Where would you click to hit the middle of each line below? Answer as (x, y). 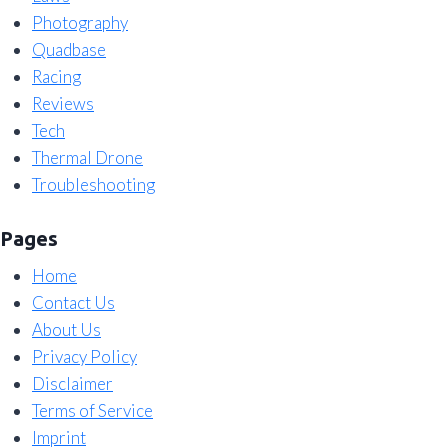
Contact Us (73, 302)
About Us (66, 329)
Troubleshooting (93, 185)
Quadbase (69, 50)
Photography (80, 23)
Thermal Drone (87, 158)
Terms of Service (92, 410)
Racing (56, 77)
